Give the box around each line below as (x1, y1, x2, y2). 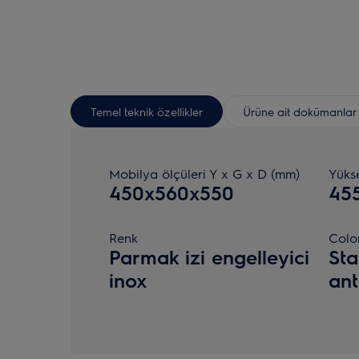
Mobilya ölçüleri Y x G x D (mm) (109, 165, 300, 182)
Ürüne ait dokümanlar (243, 103, 357, 119)
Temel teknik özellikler (91, 103, 203, 119)
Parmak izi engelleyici (109, 244, 309, 268)
